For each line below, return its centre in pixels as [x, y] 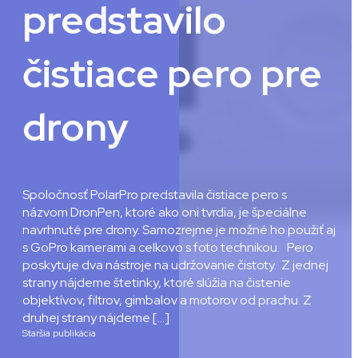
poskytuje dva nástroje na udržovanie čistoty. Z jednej [175, 265]
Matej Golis [46, 346]
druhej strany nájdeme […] [96, 317]
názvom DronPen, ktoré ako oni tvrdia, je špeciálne [165, 212]
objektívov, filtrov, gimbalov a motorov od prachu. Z [167, 300]
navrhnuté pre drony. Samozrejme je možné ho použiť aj [179, 229]
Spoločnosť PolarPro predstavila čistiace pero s [155, 194]
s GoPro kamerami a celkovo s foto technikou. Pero [168, 247]
